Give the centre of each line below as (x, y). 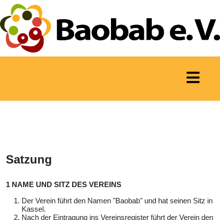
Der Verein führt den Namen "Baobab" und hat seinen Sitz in (117, 200)
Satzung (29, 159)
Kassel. (34, 209)
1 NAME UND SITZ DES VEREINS (64, 184)
